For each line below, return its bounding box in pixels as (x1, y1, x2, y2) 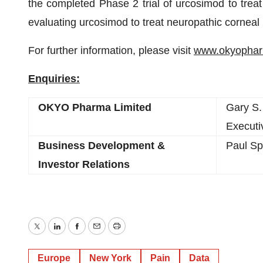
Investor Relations (38, 159, 130, 170)
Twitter (36, 228, 68, 241)
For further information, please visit (28, 45, 194, 56)
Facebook (76, 228, 123, 241)
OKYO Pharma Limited (38, 102, 151, 113)
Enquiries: (28, 73, 80, 85)
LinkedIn (56, 228, 96, 241)
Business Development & (38, 140, 165, 151)
